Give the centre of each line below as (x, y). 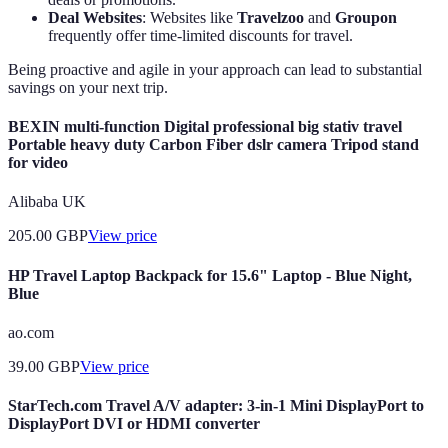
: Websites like (189, 17)
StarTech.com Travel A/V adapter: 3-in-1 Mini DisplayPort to (216, 406)
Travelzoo (270, 17)
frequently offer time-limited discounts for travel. (200, 35)
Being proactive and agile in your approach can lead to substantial (215, 69)
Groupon (366, 17)
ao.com (31, 332)
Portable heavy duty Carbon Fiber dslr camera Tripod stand (213, 145)
